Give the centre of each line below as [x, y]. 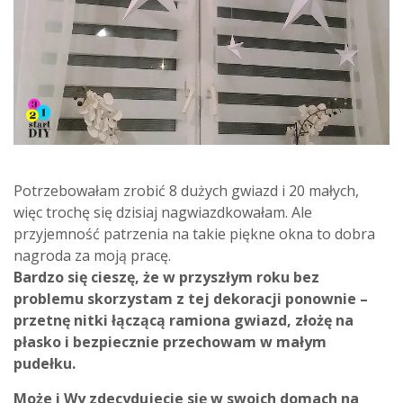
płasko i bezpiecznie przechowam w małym [170, 341]
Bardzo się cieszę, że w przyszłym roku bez [166, 277]
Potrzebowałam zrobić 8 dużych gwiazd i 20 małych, [186, 190]
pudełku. [45, 363]
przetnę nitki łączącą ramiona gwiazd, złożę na [184, 320]
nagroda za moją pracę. [92, 255]
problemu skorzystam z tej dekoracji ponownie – [191, 298]
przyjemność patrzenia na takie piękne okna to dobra [194, 233]
